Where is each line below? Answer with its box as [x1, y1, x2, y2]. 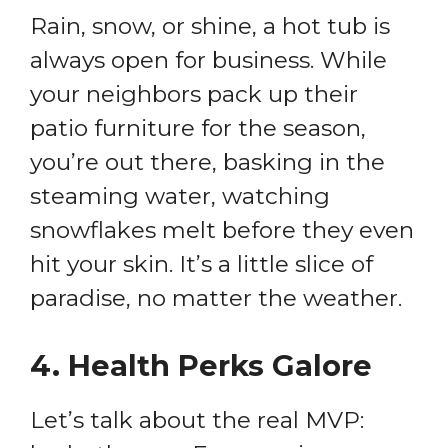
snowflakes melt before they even [30, 215, 414, 244]
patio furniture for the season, [30, 113, 366, 142]
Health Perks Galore [68, 348, 372, 384]
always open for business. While [30, 45, 387, 74]
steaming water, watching [30, 181, 330, 210]
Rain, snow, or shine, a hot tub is [30, 11, 390, 40]
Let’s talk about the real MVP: [30, 406, 364, 435]
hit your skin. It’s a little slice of [30, 249, 373, 278]
